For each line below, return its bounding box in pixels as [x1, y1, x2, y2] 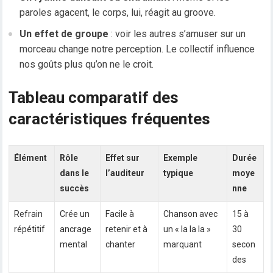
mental [60, 239, 88, 250]
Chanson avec [163, 209, 218, 219]
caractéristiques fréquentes [9, 110, 211, 129]
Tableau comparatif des [9, 88, 179, 107]
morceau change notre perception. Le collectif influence [19, 43, 255, 55]
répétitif [14, 224, 46, 235]
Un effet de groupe [19, 28, 109, 40]
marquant [163, 239, 202, 250]
